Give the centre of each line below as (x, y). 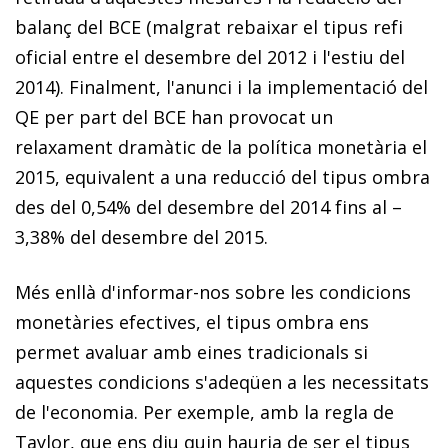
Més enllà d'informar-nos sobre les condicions (213, 291)
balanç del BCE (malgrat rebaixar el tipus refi (209, 26)
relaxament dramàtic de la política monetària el (221, 146)
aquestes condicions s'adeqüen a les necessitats (222, 381)
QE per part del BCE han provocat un (174, 116)
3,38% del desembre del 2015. (141, 236)
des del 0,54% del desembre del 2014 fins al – (208, 206)
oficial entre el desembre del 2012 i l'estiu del (210, 56)
